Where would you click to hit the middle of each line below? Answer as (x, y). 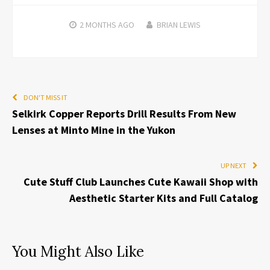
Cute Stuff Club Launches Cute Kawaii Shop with (141, 181)
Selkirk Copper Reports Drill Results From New (124, 113)
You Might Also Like (78, 251)
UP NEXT (234, 165)
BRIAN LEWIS (179, 24)
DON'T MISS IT (46, 97)
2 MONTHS (98, 24)
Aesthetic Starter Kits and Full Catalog (164, 198)
